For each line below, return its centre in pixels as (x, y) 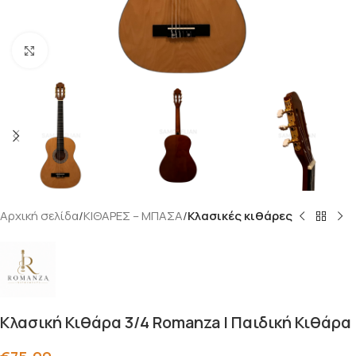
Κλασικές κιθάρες (240, 216)
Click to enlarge (90, 50)
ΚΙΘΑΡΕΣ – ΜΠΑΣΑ (133, 216)
